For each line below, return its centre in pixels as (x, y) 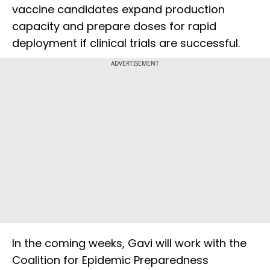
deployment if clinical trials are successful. (126, 43)
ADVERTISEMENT (135, 64)
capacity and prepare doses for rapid (114, 27)
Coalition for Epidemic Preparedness (110, 260)
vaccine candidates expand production (118, 10)
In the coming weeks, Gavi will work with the (129, 243)
